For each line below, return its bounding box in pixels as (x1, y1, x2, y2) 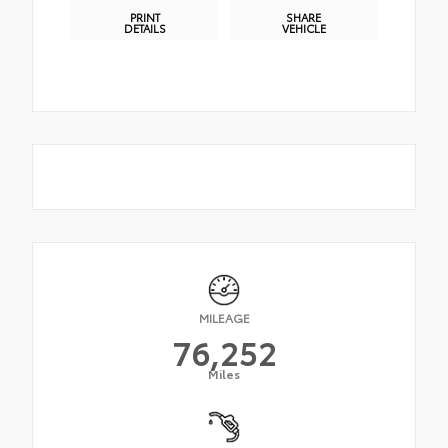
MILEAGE (198, 308, 250, 326)
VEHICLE (281, 19, 326, 36)
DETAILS (123, 19, 166, 36)
